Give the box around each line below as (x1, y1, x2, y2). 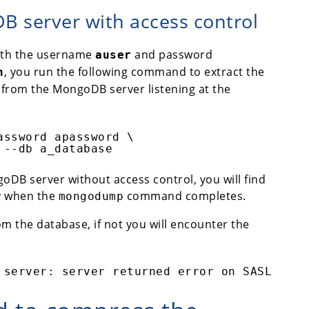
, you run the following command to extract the (3, 63, 265, 79)
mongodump (58, 189, 123, 203)
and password (131, 46, 212, 62)
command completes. (123, 188, 246, 203)
